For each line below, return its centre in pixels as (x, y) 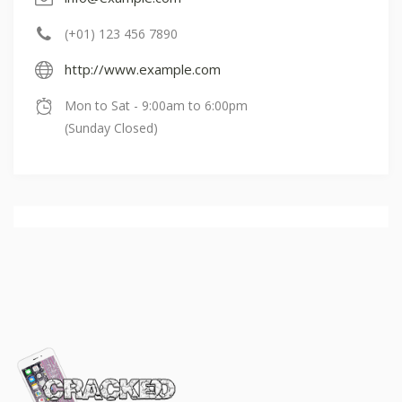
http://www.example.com (143, 69)
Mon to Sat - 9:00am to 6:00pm (156, 105)
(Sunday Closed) (112, 127)
